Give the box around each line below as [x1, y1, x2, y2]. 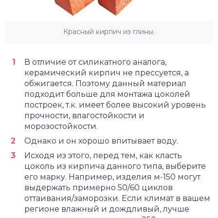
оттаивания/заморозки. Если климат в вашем [24, 194, 210, 203]
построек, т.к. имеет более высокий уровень [24, 100, 206, 110]
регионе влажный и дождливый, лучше [24, 204, 189, 214]
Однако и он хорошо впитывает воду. [24, 136, 178, 146]
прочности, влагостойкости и [24, 111, 145, 121]
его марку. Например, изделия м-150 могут [24, 172, 200, 182]
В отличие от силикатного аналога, [24, 57, 166, 67]
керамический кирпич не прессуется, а [24, 68, 189, 78]
